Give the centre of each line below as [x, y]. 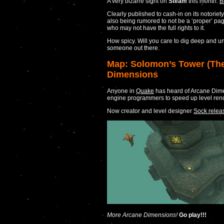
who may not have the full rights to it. [156, 28]
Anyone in [121, 91]
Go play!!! [193, 215]
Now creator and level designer [150, 111]
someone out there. [133, 48]
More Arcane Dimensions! [142, 215]
